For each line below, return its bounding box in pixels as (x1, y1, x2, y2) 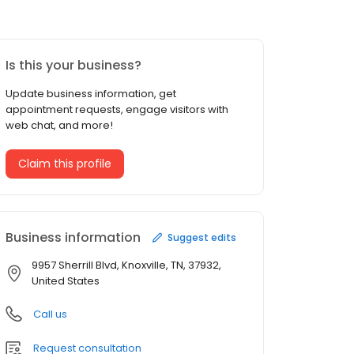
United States (32, 273, 100, 289)
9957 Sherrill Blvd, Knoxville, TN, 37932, (32, 258, 221, 273)
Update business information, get (6, 86, 176, 102)
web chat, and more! (6, 118, 113, 134)
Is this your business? (6, 56, 141, 75)
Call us (33, 307, 67, 322)
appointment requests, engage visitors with (6, 102, 228, 118)
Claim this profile (18, 156, 111, 172)
